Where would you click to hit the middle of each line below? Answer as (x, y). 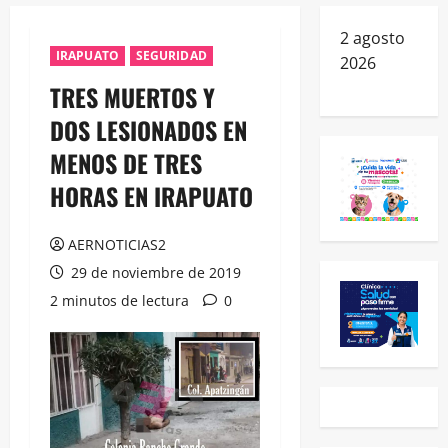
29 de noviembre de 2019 (154, 272)
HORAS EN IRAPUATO (151, 195)
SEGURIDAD (171, 55)
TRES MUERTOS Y (132, 96)
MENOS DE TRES (126, 162)
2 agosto (372, 37)
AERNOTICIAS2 (117, 244)
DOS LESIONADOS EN (148, 129)
